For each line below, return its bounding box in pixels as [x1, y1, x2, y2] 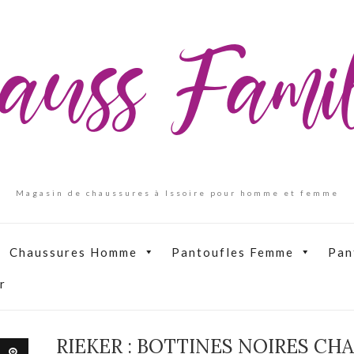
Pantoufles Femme [171, 245, 294, 259]
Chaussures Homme [9, 245, 137, 259]
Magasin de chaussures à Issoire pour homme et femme [15, 188, 339, 198]
